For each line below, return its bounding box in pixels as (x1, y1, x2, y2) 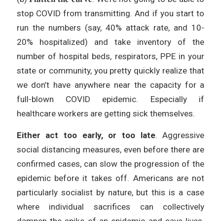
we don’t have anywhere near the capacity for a (16, 80, 205, 90)
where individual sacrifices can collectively (16, 201, 205, 212)
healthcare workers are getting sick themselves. (16, 109, 195, 119)
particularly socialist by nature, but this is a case (16, 187, 205, 197)
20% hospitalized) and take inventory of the (16, 37, 205, 47)
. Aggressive (155, 130, 205, 140)
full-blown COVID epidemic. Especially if (16, 94, 205, 105)
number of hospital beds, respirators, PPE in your (16, 51, 205, 62)
